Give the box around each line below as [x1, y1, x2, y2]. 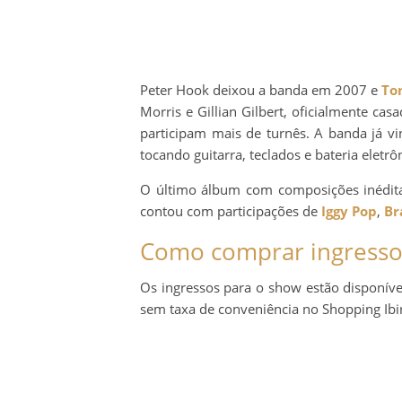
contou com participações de [140, 202, 321, 221]
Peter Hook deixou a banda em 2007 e [140, 81, 382, 100]
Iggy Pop [321, 202, 377, 221]
